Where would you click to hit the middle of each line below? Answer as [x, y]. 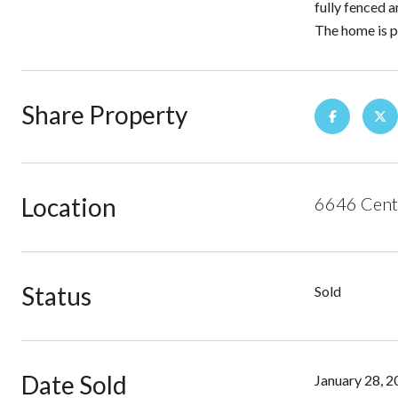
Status [56, 296]
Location [69, 207]
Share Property [104, 115]
